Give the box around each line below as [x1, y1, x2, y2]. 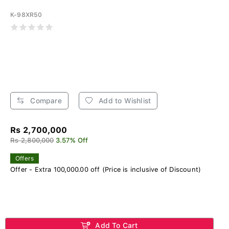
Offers [15, 154, 34, 162]
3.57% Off [55, 136, 88, 144]
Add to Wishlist [97, 96, 151, 105]
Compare [28, 96, 62, 105]
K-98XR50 [10, 11, 42, 18]
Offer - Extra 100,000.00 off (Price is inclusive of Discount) [10, 165, 201, 173]
